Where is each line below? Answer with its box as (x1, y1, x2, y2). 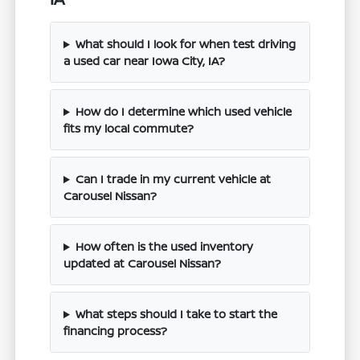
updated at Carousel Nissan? (63, 256, 222, 272)
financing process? (63, 323, 168, 339)
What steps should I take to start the (75, 306, 277, 322)
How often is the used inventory (75, 239, 253, 255)
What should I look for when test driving (75, 36, 296, 52)
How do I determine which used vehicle (75, 104, 292, 120)
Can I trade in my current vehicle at (75, 171, 271, 187)
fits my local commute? (63, 121, 194, 137)
